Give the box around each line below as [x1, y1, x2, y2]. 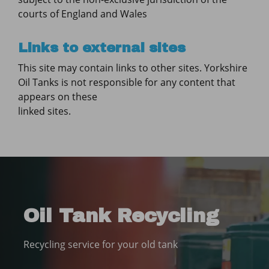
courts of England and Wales [18, 7, 147, 20]
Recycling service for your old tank [23, 238, 178, 251]
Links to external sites [18, 40, 186, 55]
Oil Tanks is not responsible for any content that [18, 76, 235, 89]
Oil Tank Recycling [23, 205, 219, 226]
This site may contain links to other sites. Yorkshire [18, 61, 247, 74]
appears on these [18, 90, 97, 103]
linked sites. [18, 104, 71, 118]
